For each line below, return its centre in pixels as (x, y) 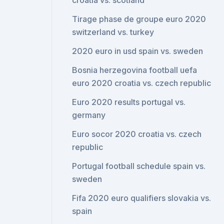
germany (89, 115)
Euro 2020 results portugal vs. (129, 102)
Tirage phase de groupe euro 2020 (139, 19)
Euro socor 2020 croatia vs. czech (137, 134)
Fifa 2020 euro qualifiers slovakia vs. (142, 198)
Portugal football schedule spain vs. (139, 166)
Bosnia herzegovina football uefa (135, 70)
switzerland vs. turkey (113, 32)
